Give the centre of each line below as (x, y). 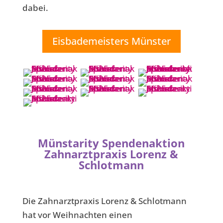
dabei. (35, 8)
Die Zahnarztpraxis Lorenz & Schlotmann (104, 201)
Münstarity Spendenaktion (111, 143)
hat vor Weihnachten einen (77, 215)
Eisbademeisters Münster (111, 41)
